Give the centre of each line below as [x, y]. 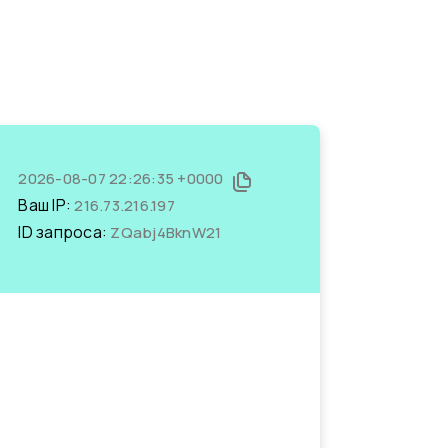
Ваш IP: [46, 205]
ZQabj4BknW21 [166, 232]
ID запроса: [64, 232]
